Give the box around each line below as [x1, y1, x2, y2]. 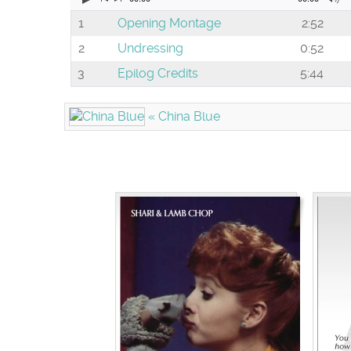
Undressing [118, 41, 183, 56]
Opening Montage [118, 16, 221, 31]
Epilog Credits [118, 66, 198, 81]
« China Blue [145, 108, 220, 124]
